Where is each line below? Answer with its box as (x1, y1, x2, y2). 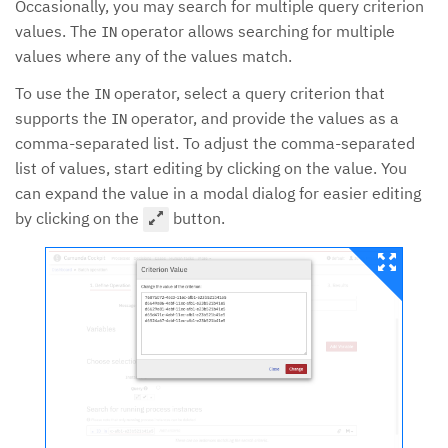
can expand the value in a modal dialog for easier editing (15, 182, 421, 203)
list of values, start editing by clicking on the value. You (15, 157, 407, 178)
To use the (15, 82, 94, 103)
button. (169, 207, 225, 228)
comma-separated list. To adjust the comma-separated (15, 132, 415, 153)
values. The (15, 20, 101, 41)
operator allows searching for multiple (117, 20, 395, 41)
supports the (15, 107, 111, 128)
